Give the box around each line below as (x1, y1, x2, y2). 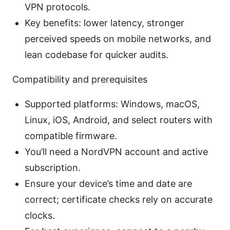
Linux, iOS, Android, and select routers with (25, 114, 213, 126)
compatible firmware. (25, 130, 117, 142)
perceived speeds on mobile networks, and (25, 33, 211, 45)
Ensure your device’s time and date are (25, 178, 192, 189)
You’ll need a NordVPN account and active (25, 146, 208, 158)
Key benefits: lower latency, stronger (25, 17, 184, 29)
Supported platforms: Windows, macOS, (25, 99, 200, 110)
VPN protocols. (25, 2, 90, 13)
